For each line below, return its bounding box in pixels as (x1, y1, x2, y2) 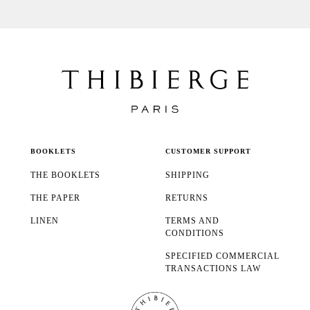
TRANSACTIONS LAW (165, 263, 261, 273)
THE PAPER (30, 192, 80, 203)
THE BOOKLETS (30, 170, 100, 180)
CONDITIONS (165, 228, 224, 238)
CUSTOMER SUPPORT (165, 147, 251, 155)
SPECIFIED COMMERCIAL (165, 250, 280, 261)
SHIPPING (165, 170, 210, 180)
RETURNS (165, 192, 208, 203)
